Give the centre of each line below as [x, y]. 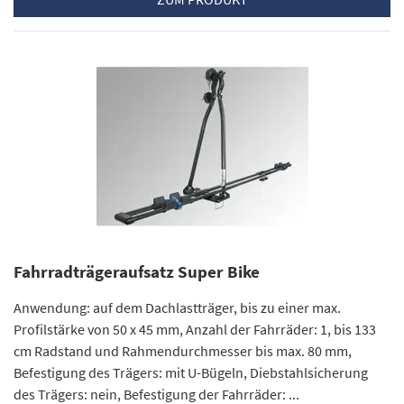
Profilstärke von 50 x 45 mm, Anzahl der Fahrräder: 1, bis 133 [195, 329]
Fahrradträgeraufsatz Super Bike [137, 271]
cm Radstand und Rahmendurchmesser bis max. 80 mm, [183, 350]
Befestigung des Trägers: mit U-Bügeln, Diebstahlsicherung [191, 372]
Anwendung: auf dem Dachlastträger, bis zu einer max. [177, 307]
